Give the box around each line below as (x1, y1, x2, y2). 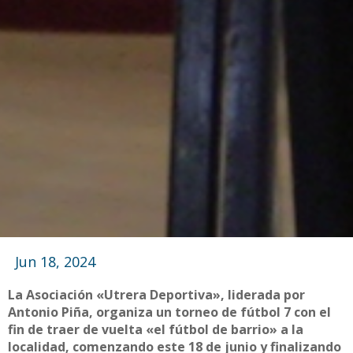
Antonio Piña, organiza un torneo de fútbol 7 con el (8, 303, 331, 321)
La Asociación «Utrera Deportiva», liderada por (8, 285, 305, 303)
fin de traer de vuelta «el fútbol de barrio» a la (8, 320, 303, 338)
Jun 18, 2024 (14, 251, 95, 271)
